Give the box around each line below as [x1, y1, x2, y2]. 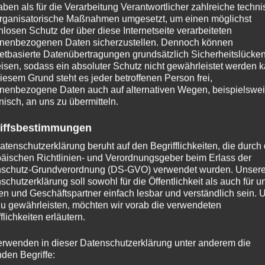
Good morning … [33, 219, 128, 237]
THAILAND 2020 [79, 204, 135, 215]
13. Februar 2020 [112, 244, 170, 255]
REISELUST [33, 204, 73, 215]
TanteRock [54, 244, 92, 255]
